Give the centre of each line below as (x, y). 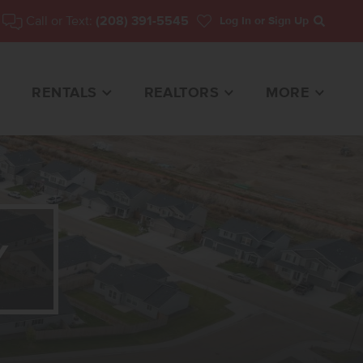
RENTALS (64, 93)
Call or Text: (59, 21)
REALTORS (181, 93)
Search (338, 30)
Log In (235, 21)
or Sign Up (280, 21)
